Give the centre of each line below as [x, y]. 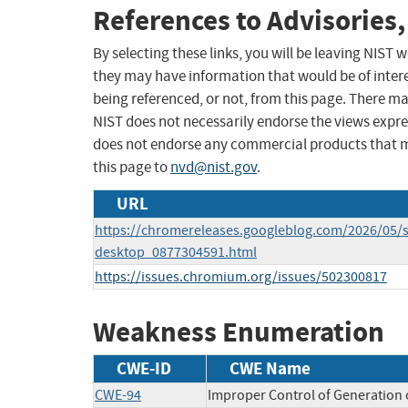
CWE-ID [144, 368]
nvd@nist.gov [214, 168]
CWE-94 [118, 395]
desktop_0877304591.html [176, 253]
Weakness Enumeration [239, 332]
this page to [132, 168]
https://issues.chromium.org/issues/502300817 [241, 277]
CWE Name [270, 368]
